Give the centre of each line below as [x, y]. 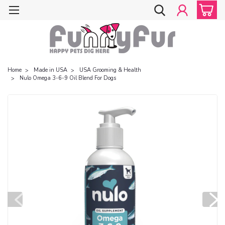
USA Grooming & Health [110, 70]
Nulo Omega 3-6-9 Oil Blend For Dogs [68, 78]
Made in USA [50, 70]
